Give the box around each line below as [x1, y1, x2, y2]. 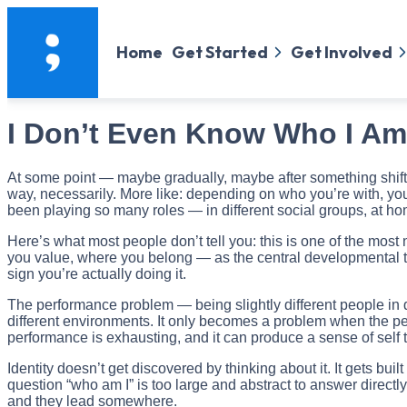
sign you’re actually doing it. [7, 266, 186, 283]
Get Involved [290, 41, 392, 63]
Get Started [171, 41, 268, 63]
